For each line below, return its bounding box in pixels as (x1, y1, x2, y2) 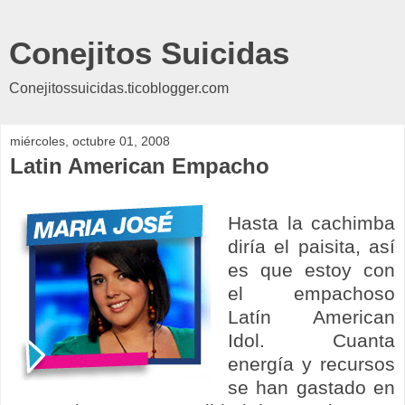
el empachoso (228, 282, 395, 304)
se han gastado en (228, 376, 395, 398)
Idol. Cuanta (228, 329, 395, 351)
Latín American (228, 306, 395, 327)
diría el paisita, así (228, 235, 395, 257)
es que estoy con (228, 259, 395, 280)
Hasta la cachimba (228, 212, 395, 233)
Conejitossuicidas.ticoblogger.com (9, 80, 229, 96)
